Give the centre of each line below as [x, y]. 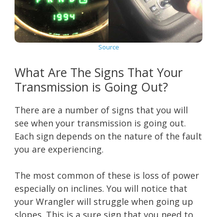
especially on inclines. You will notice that [101, 188]
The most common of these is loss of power [107, 175]
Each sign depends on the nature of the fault [108, 136]
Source [108, 47]
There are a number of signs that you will [101, 110]
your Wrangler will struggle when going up [104, 201]
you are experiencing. [59, 149]
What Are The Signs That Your [99, 72]
